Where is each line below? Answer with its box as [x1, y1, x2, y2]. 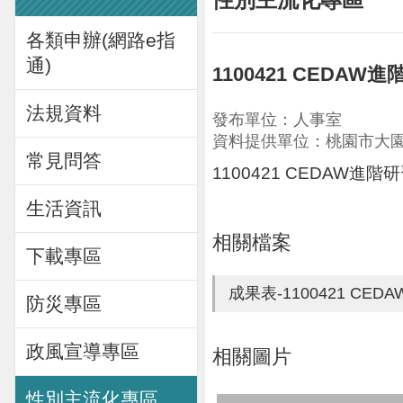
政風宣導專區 [26, 340, 139, 362]
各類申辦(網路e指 [26, 29, 175, 50]
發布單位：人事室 [212, 110, 342, 129]
